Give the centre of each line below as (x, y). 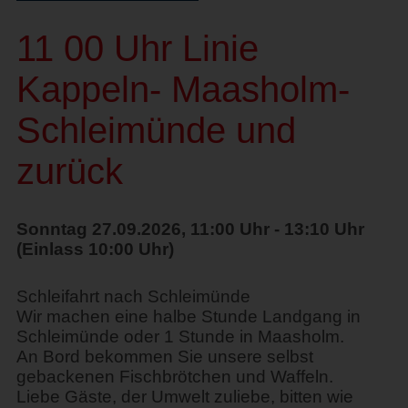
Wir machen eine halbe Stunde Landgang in (188, 316)
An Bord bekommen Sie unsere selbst (164, 356)
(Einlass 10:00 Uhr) (95, 249)
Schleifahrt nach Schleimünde (133, 296)
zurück (69, 171)
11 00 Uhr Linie (137, 48)
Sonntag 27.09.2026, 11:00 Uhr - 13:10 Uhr (190, 229)
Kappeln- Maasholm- (183, 89)
